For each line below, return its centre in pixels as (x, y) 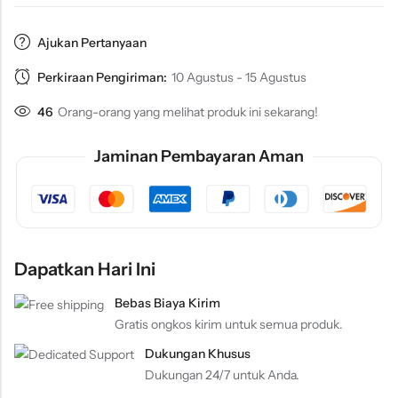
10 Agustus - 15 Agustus (239, 77)
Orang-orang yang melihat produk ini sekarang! (188, 111)
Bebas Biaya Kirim (167, 303)
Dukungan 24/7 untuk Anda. (222, 374)
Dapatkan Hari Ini (85, 270)
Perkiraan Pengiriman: (102, 77)
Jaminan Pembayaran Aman (199, 157)
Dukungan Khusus (198, 353)
